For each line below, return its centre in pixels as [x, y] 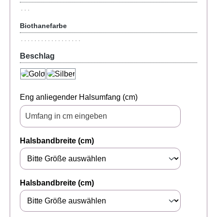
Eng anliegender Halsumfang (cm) [79, 97]
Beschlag [37, 56]
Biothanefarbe [43, 26]
